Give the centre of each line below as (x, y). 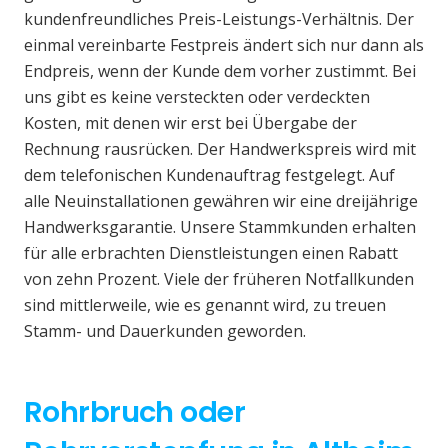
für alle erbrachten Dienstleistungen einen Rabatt (211, 253)
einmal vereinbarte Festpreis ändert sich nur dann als (224, 45)
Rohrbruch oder (134, 412)
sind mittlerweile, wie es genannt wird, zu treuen (205, 305)
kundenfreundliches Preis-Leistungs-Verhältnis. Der (219, 19)
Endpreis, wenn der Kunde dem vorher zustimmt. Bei (220, 71)
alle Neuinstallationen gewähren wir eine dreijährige (221, 201)
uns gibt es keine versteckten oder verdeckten (197, 97)
